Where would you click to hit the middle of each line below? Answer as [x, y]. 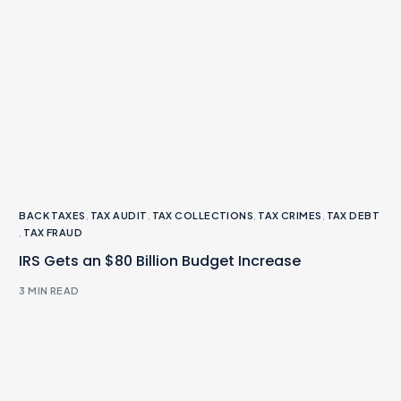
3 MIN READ [49, 291]
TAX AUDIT [119, 215]
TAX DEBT [353, 215]
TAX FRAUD [53, 232]
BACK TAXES [52, 215]
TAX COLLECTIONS [203, 215]
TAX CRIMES [290, 215]
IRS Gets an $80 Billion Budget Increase [160, 260]
